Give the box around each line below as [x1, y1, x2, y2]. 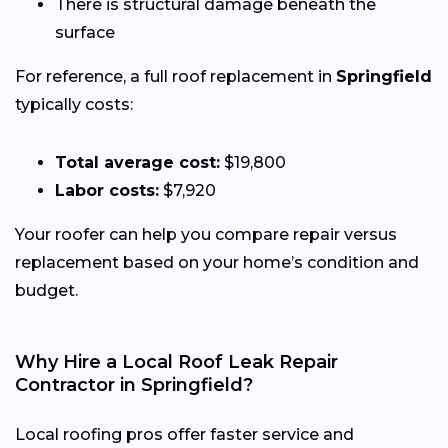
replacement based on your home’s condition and [15, 252, 419, 272]
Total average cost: [55, 152, 220, 172]
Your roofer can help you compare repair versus [15, 224, 397, 244]
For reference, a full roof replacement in [15, 66, 336, 86]
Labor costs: [55, 180, 159, 200]
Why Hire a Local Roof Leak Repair [15, 350, 338, 373]
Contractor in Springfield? [15, 373, 253, 396]
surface [55, 22, 115, 42]
